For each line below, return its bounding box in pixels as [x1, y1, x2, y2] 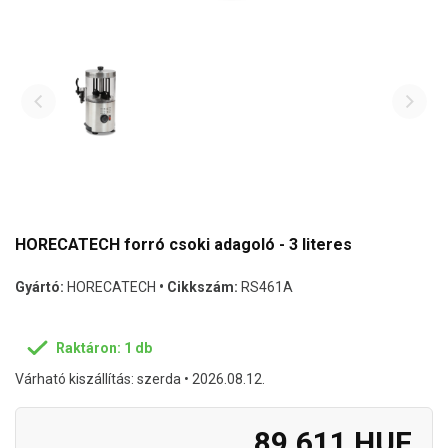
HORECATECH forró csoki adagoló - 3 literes [15, 235, 352, 255]
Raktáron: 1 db [55, 339, 152, 356]
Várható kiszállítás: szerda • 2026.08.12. [15, 371, 265, 388]
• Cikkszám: [159, 279, 238, 296]
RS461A [238, 279, 293, 296]
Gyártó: [15, 279, 64, 296]
